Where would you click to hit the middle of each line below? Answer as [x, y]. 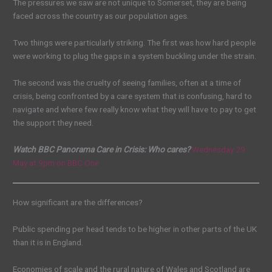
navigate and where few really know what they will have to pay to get [135, 110]
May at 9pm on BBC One [56, 162]
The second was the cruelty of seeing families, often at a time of [127, 83]
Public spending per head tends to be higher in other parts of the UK [135, 229]
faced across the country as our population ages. [101, 16]
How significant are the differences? [78, 202]
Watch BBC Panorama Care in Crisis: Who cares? [103, 149]
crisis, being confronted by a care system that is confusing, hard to [133, 96]
